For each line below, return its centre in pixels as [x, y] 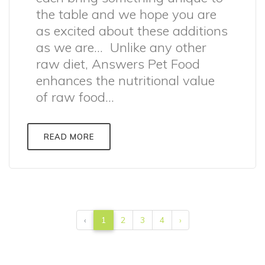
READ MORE [69, 137]
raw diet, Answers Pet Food [118, 64]
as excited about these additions [132, 31]
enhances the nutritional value [125, 80]
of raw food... [75, 97]
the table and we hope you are [126, 14]
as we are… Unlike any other [121, 47]
